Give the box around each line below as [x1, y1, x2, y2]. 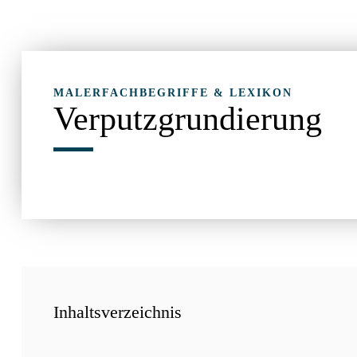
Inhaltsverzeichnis [53, 301, 182, 322]
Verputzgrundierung [53, 100, 322, 137]
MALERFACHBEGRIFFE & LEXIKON [53, 86, 292, 99]
